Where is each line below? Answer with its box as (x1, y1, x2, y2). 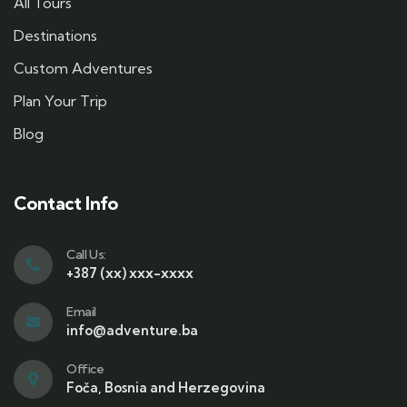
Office (66, 361, 104, 377)
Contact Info (14, 192, 118, 214)
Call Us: (66, 246, 106, 263)
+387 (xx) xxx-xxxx (66, 264, 194, 282)
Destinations (14, 26, 97, 45)
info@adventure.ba (66, 322, 198, 339)
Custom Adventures (14, 59, 153, 77)
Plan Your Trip (14, 92, 107, 110)
